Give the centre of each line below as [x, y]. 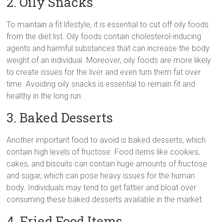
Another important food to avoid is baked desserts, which [106, 140]
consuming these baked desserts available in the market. [105, 199]
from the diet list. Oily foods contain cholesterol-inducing [104, 36]
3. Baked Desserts [60, 117]
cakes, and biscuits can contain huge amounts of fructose [107, 164]
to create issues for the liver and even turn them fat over [104, 72]
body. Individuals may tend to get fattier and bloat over [102, 187]
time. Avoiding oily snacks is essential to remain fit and [101, 84]
